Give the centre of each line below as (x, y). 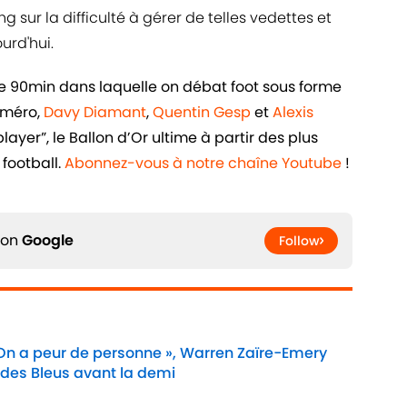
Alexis (293, 113)
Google (48, 241)
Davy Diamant (95, 113)
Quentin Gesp (202, 113)
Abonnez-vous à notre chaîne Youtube (203, 164)
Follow (299, 241)
